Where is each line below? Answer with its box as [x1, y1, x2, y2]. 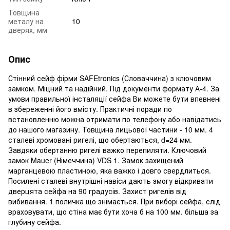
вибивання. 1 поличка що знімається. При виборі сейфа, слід [8, 196, 220, 206]
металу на [8, 15, 44, 26]
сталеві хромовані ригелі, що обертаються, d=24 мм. [8, 134, 192, 145]
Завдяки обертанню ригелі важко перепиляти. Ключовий [8, 144, 206, 155]
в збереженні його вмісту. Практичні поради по [8, 103, 172, 114]
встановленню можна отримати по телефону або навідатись [8, 113, 221, 124]
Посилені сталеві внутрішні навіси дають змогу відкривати [8, 175, 213, 186]
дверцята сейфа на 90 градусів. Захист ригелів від [8, 185, 186, 196]
